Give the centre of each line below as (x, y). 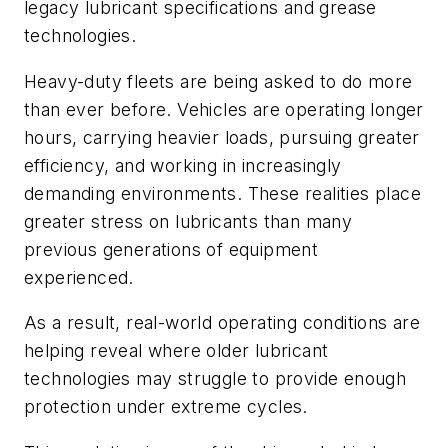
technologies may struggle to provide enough (215, 379)
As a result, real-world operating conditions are (222, 323)
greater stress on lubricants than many (188, 221)
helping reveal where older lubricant (176, 351)
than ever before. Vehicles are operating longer (224, 109)
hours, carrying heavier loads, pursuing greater (222, 137)
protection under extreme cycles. (169, 407)
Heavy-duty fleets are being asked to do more (218, 81)
